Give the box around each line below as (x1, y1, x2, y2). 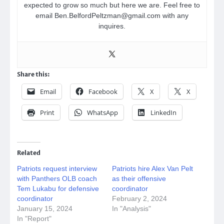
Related (17, 149, 40, 157)
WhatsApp (87, 108, 118, 117)
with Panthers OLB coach (17, 174, 97, 183)
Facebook (88, 87, 117, 96)
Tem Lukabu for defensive (17, 184, 99, 193)
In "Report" (17, 214, 51, 223)
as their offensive (112, 174, 166, 183)
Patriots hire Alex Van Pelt (112, 164, 193, 173)
